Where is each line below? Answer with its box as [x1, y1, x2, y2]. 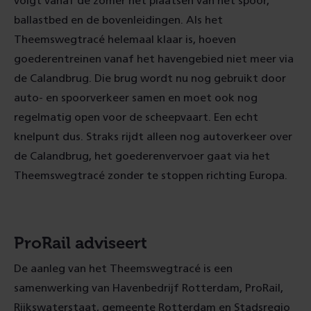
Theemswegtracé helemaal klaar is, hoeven [14, 34, 236, 45]
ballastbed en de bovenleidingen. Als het [14, 15, 223, 26]
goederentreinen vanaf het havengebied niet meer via [14, 53, 294, 65]
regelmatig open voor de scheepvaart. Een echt [14, 112, 258, 123]
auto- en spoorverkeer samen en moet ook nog [14, 92, 258, 103]
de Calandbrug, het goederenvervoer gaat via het [14, 151, 270, 162]
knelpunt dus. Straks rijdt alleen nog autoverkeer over [14, 131, 292, 142]
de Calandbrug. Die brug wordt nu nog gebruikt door [14, 73, 286, 84]
